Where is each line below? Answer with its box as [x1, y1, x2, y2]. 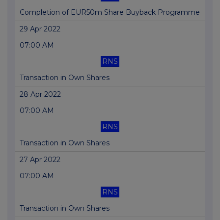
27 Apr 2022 [20, 155, 60, 165]
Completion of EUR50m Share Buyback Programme [20, 8, 200, 17]
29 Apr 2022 [20, 25, 60, 34]
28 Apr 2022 [20, 90, 61, 99]
